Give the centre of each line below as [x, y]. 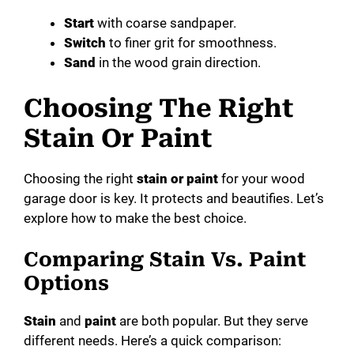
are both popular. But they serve [212, 321]
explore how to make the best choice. [135, 218]
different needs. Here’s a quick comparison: [153, 341]
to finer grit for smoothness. [191, 43]
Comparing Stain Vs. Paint [165, 260]
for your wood [262, 178]
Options [66, 284]
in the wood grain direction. [178, 63]
